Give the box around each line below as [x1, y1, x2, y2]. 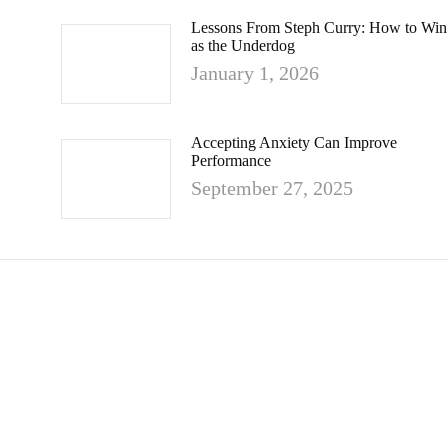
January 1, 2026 [191, 62, 319, 84]
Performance [191, 152, 271, 169]
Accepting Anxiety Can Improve [191, 134, 397, 151]
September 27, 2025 [191, 177, 353, 199]
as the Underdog [191, 37, 295, 54]
